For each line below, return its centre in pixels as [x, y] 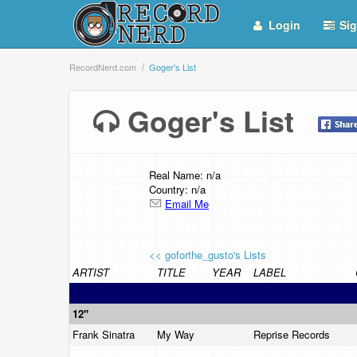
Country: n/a [177, 189]
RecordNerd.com [103, 67]
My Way [177, 334]
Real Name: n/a [185, 175]
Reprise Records [293, 334]
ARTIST [91, 272]
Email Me [187, 204]
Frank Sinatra [105, 334]
